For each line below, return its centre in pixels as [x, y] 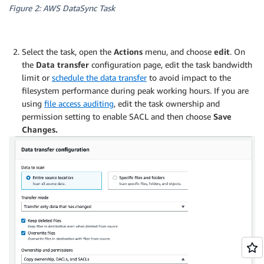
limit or [37, 77]
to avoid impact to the [189, 77]
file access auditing [79, 103]
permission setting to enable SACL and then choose [116, 116]
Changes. [40, 129]
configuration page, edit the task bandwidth [172, 64]
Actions [128, 51]
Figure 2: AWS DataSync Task [62, 8]
